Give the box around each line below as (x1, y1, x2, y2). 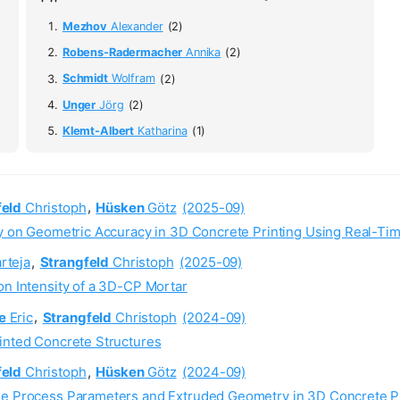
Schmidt (62, 71, 108, 86)
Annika (182, 46, 221, 60)
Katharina (134, 124, 187, 138)
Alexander (107, 19, 163, 33)
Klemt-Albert (62, 124, 135, 138)
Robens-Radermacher (62, 46, 183, 60)
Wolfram (107, 71, 155, 86)
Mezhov (62, 19, 108, 33)
